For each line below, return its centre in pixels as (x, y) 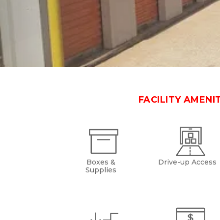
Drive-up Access (188, 162)
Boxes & (101, 162)
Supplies (101, 170)
